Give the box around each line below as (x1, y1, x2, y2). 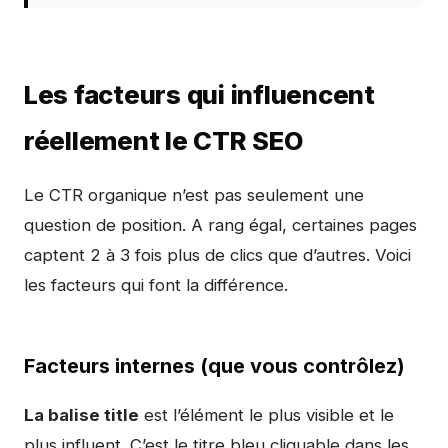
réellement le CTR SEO (24, 125, 303, 156)
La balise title (24, 405, 139, 425)
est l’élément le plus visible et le (139, 405, 394, 425)
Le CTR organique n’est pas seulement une (24, 185, 364, 205)
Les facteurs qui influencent (24, 79, 375, 110)
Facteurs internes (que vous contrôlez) (24, 354, 405, 378)
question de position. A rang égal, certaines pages (24, 215, 417, 235)
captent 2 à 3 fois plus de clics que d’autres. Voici (24, 245, 411, 265)
